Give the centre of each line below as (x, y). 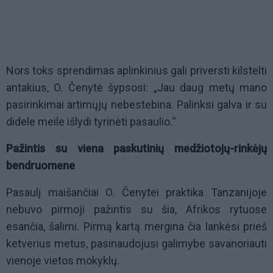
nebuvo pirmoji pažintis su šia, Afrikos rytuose (136, 210)
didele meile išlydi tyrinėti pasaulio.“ (91, 122)
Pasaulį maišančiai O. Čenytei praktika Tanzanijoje (136, 193)
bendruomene (41, 166)
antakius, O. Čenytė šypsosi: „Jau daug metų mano (136, 88)
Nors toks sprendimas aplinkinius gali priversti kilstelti (136, 71)
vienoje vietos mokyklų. (63, 261)
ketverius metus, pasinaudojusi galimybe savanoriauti (136, 244)
